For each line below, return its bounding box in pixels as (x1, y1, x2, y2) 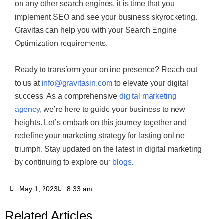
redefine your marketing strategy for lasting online (15, 131, 185, 140)
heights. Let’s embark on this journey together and (15, 118, 187, 127)
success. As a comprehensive (15, 91, 119, 100)
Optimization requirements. (15, 39, 108, 47)
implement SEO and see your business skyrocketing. (15, 12, 197, 21)
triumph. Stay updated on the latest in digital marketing (15, 144, 202, 153)
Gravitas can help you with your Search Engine (15, 25, 177, 34)
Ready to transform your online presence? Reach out (15, 65, 197, 74)
